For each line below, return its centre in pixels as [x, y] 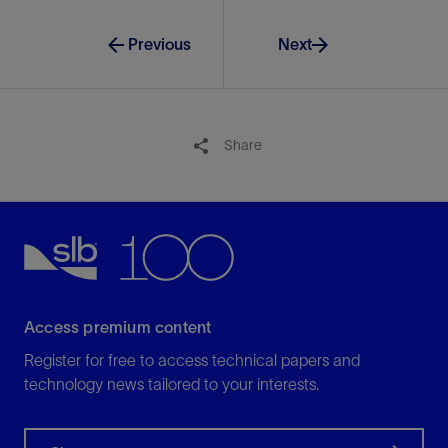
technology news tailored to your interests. [171, 383]
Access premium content [118, 326]
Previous [160, 43]
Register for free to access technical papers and [192, 359]
